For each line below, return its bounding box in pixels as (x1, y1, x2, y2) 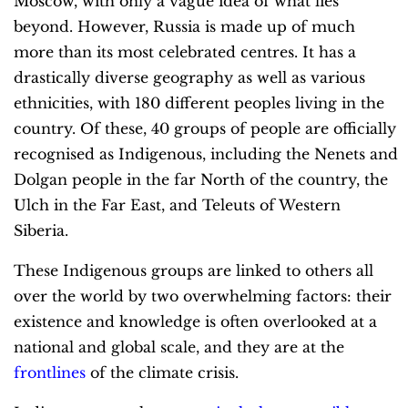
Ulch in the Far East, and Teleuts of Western (14, 195, 341, 214)
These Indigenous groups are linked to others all (14, 260, 373, 280)
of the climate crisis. (86, 362, 243, 382)
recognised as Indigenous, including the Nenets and (14, 144, 398, 163)
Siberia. (14, 220, 68, 240)
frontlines (14, 362, 86, 382)
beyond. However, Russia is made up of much (14, 16, 355, 36)
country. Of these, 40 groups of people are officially (14, 118, 396, 138)
